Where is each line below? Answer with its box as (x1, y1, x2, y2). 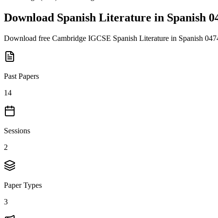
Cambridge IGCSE (52, 34, 111, 42)
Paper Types (4, 181, 42, 189)
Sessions (4, 126, 30, 135)
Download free (4, 34, 52, 42)
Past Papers (4, 72, 39, 80)
